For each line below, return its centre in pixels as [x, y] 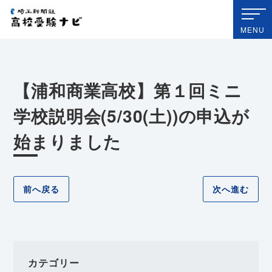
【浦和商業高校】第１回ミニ [128, 90]
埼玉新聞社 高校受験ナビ [213, 15]
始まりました [68, 141]
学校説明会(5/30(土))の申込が [131, 116]
